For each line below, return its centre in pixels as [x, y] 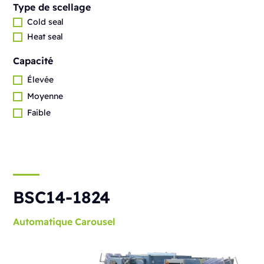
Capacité [33, 61]
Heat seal [45, 37]
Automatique [43, 222]
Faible [39, 113]
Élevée [41, 80]
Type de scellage [52, 7]
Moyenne [45, 96]
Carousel [95, 222]
